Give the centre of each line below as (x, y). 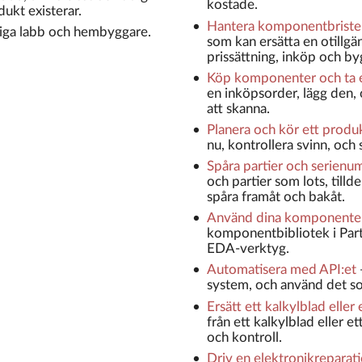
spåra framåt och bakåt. (276, 197)
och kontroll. (244, 337)
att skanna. (238, 108)
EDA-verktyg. (248, 249)
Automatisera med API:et (281, 270)
